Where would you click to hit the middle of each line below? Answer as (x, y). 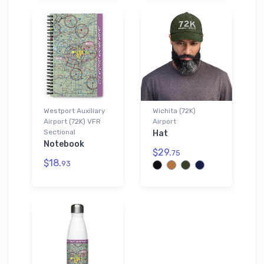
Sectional (60, 132)
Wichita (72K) (174, 110)
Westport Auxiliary (75, 110)
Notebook (64, 144)
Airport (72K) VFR (72, 121)
